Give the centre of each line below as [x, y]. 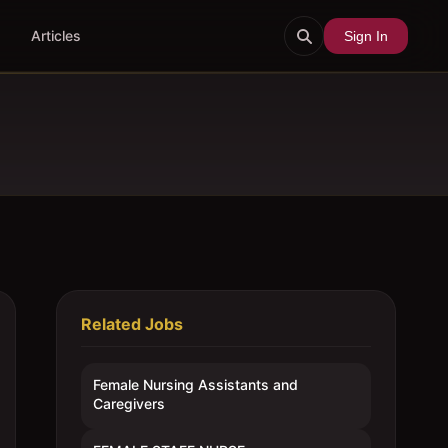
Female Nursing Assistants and [195, 384]
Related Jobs [132, 324]
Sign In [365, 35]
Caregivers [129, 403]
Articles [55, 35]
